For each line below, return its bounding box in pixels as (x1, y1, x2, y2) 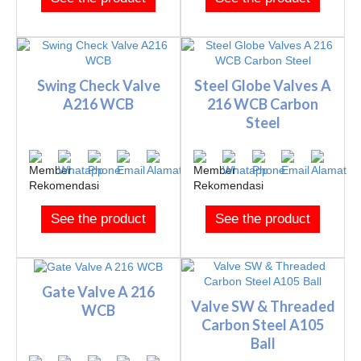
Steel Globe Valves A (194, 77, 331, 95)
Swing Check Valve (36, 77, 160, 95)
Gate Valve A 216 (42, 282, 155, 301)
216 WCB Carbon (207, 95, 318, 114)
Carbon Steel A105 (201, 315, 324, 334)
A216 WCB (63, 95, 134, 114)
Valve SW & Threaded (190, 297, 335, 315)
